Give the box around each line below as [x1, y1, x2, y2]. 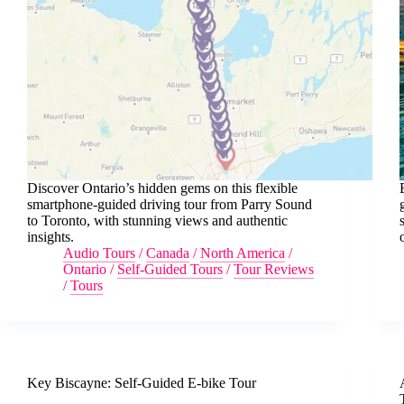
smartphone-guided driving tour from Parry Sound [27, 196, 312, 212]
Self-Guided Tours [117, 261, 223, 277]
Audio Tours [63, 244, 135, 261]
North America [200, 244, 285, 261]
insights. [27, 228, 74, 244]
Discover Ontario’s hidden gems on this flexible [27, 179, 298, 196]
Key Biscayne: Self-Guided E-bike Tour [27, 374, 256, 390]
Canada [146, 244, 189, 261]
